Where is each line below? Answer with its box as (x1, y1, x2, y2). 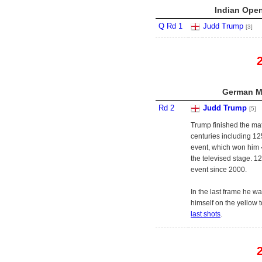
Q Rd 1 (158, 22, 182, 30)
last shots (191, 210, 220, 218)
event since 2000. (191, 166, 247, 174)
